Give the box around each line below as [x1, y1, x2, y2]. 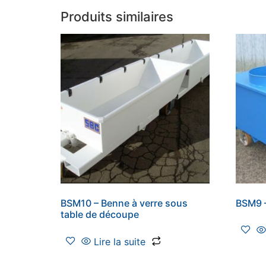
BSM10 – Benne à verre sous [61, 197, 188, 209]
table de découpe [61, 208, 139, 220]
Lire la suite [94, 235, 145, 248]
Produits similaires [61, 9, 173, 25]
